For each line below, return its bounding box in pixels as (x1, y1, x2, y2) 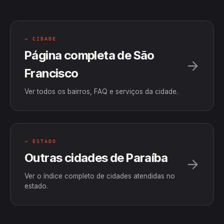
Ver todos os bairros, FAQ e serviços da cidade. (24, 87, 178, 95)
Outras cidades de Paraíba (24, 150, 167, 165)
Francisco (24, 66, 78, 80)
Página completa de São (24, 48, 154, 62)
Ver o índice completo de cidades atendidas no (24, 172, 175, 180)
